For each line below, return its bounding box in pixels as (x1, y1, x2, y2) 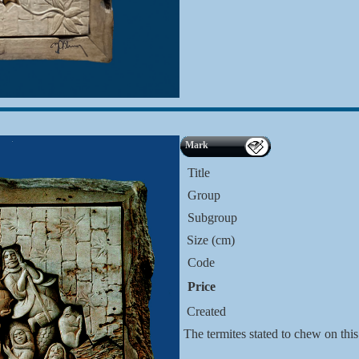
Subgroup (188, 211, 237, 224)
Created (184, 305, 226, 318)
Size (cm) (184, 233, 235, 247)
